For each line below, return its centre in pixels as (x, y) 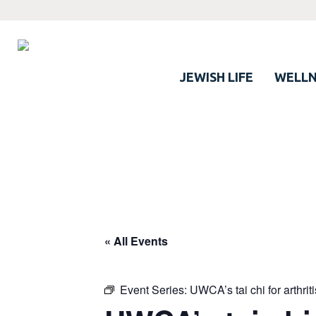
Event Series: (155, 290)
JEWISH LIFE (217, 77)
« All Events (136, 241)
